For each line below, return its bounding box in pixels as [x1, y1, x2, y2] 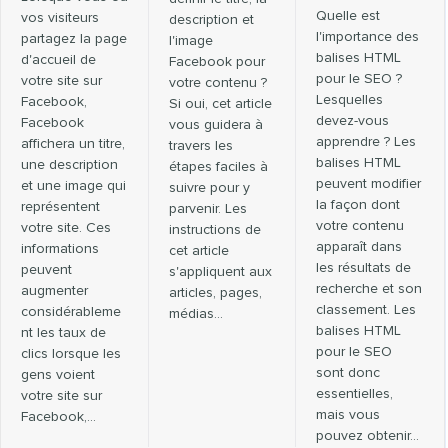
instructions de [168, 222, 261, 237]
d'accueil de [21, 52, 96, 67]
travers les [168, 138, 233, 153]
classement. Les [316, 302, 417, 317]
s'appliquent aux [168, 264, 272, 279]
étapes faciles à [168, 159, 268, 174]
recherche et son [316, 281, 423, 296]
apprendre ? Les [316, 134, 417, 149]
